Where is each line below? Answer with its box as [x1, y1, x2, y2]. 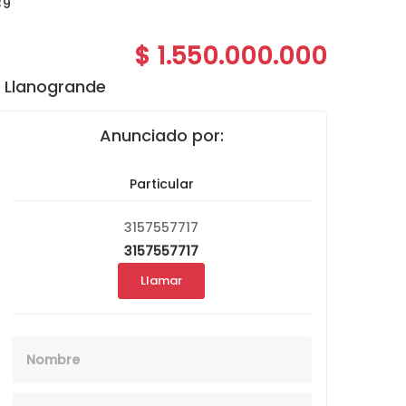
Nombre [160, 338, 215, 357]
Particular [129, 175, 194, 194]
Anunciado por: [99, 124, 224, 148]
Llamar [140, 272, 183, 290]
